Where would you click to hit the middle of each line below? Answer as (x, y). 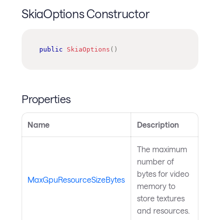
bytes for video (163, 174)
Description (158, 125)
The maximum (162, 149)
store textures (161, 198)
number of (155, 162)
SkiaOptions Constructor (86, 14)
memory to (156, 186)
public (51, 49)
